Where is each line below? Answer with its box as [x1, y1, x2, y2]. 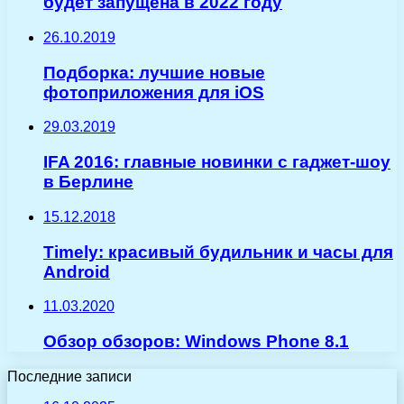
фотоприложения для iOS [43, 82, 264, 102]
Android [43, 262, 110, 281]
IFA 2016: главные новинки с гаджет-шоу [43, 152, 390, 172]
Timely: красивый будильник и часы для [43, 242, 393, 262]
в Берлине [43, 172, 133, 192]
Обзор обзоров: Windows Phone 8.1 [43, 332, 349, 352]
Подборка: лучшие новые [43, 62, 265, 82]
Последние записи [7, 368, 132, 384]
